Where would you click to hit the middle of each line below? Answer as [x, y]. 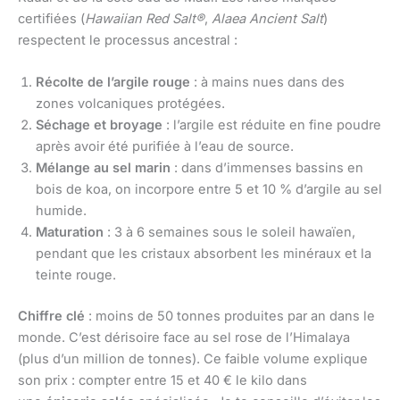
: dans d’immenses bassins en [267, 168]
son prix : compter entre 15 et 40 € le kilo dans [162, 381]
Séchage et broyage [99, 125]
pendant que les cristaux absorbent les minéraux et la [204, 254]
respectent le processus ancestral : [128, 40]
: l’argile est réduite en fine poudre [272, 125]
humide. [61, 211]
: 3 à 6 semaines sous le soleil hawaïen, [229, 233]
